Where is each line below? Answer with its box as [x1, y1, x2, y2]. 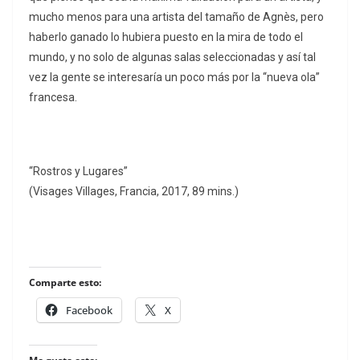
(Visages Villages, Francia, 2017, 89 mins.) [29, 185, 239, 198]
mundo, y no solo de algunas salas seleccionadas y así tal [29, 51, 316, 64]
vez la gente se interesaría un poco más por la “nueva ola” [29, 71, 320, 84]
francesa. [29, 91, 77, 104]
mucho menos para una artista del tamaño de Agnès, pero [29, 10, 324, 24]
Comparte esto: [29, 276, 101, 290]
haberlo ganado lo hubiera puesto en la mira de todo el [29, 31, 303, 44]
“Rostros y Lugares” [29, 165, 128, 178]
